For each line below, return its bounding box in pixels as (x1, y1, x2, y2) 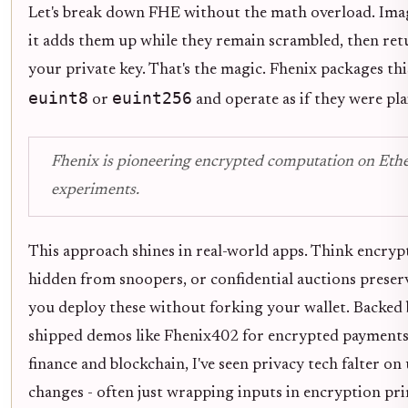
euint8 (28, 89, 88, 108)
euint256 (112, 89, 192, 108)
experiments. (51, 182, 139, 199)
